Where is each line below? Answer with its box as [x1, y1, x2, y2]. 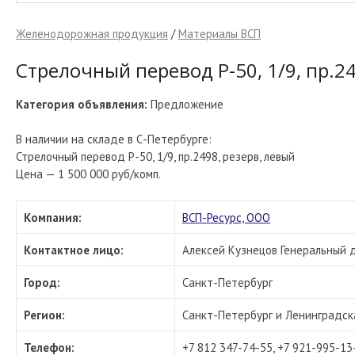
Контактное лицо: [24, 242, 124, 258]
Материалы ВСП [178, 26, 261, 41]
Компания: [24, 210, 82, 225]
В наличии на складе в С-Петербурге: [16, 131, 212, 147]
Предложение [147, 96, 223, 112]
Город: [24, 275, 60, 290]
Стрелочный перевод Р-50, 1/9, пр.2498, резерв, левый [16, 148, 295, 164]
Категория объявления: [16, 96, 147, 112]
